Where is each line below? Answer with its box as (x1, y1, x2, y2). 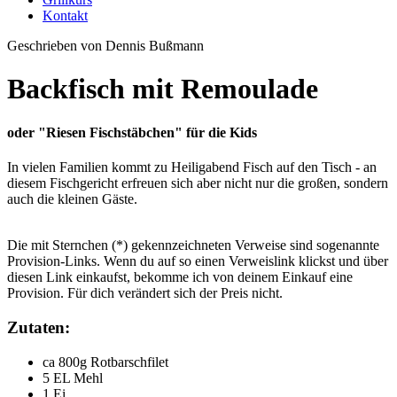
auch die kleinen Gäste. (7, 191, 137, 207)
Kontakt (43, 8, 88, 23)
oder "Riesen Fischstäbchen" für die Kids (7, 124, 257, 140)
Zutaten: (7, 317, 70, 337)
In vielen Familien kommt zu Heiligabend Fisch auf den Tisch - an (7, 160, 377, 175)
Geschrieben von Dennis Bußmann (7, 38, 204, 53)
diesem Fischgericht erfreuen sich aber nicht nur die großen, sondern (7, 175, 388, 191)
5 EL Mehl (43, 370, 103, 385)
